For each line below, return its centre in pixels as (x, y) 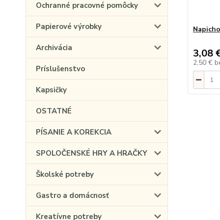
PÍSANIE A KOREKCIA (74, 132)
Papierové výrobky (69, 27)
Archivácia (54, 48)
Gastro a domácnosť (72, 195)
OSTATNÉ (54, 111)
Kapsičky (51, 90)
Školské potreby (65, 174)
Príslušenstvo (60, 69)
